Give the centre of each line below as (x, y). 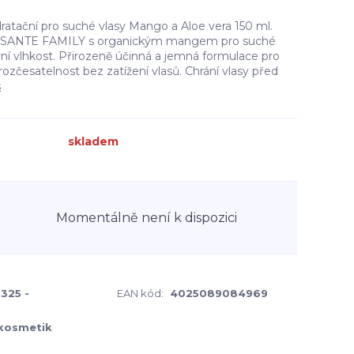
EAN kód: (140, 293)
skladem (93, 141)
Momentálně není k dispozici (147, 217)
